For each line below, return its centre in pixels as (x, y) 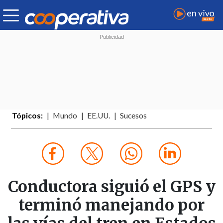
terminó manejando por (111, 205)
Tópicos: (28, 116)
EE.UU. (99, 116)
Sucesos (134, 116)
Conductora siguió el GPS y (111, 187)
